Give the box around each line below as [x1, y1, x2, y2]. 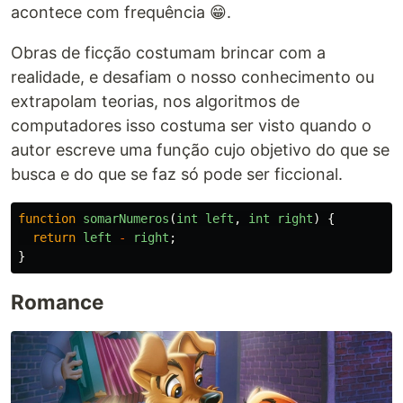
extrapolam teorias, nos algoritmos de [11, 91, 300, 111]
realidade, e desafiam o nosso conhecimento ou [11, 67, 374, 86]
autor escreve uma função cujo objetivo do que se [11, 139, 390, 159]
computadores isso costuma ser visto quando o [11, 115, 372, 135]
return [32, 229, 76, 245]
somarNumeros [83, 210, 169, 226]
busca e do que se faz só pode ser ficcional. [11, 164, 343, 184]
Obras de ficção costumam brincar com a [11, 42, 326, 62]
